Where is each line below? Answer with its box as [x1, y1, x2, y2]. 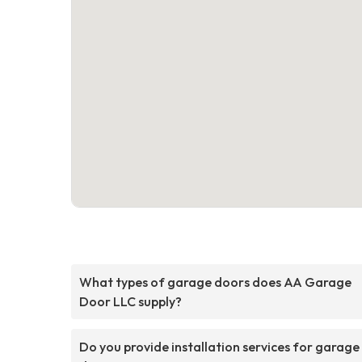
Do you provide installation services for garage [79, 338, 360, 355]
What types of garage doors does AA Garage [79, 273, 351, 290]
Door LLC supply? [79, 293, 182, 309]
